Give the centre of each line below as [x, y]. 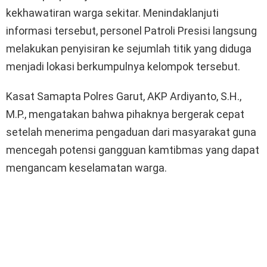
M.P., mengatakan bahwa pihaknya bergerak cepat [125, 114]
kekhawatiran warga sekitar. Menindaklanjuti [112, 13]
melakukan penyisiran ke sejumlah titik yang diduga [129, 48]
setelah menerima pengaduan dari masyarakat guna [131, 132]
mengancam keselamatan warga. [86, 167]
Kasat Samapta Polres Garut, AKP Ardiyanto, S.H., [124, 96]
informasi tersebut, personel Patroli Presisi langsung [131, 30]
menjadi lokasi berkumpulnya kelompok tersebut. [123, 66]
